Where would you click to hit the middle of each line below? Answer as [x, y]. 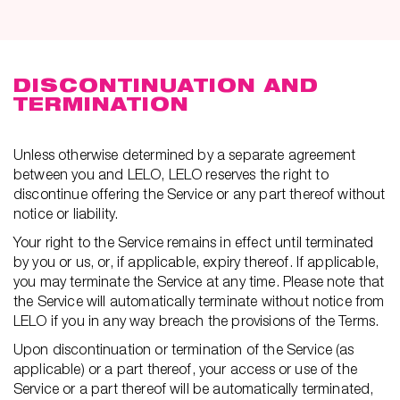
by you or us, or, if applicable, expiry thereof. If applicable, [196, 262]
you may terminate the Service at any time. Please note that [199, 281]
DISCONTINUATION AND [166, 85]
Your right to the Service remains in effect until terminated [194, 242]
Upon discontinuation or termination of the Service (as [184, 349]
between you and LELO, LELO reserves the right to [171, 174]
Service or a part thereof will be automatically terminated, [194, 388]
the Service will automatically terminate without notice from [199, 301]
